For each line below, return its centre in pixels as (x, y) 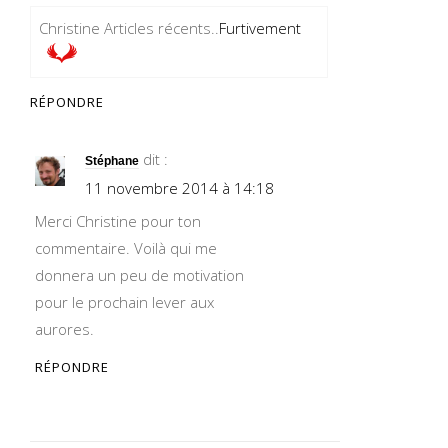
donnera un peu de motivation (139, 275)
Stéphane (112, 161)
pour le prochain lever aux (124, 302)
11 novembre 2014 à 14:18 (179, 188)
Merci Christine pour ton (118, 221)
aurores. (64, 329)
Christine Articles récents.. (129, 28)
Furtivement (260, 28)
